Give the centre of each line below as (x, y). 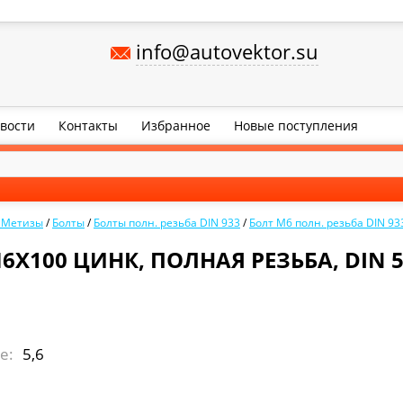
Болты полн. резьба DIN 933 (167, 223)
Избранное (175, 125)
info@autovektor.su (227, 51)
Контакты (88, 125)
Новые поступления (296, 125)
